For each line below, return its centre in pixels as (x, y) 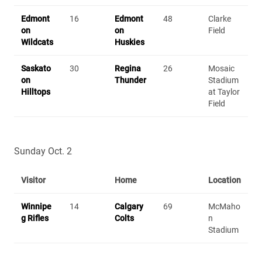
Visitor (33, 180)
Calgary (129, 206)
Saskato (36, 68)
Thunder (130, 80)
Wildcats (37, 42)
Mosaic (221, 68)
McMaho (224, 206)
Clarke (220, 18)
